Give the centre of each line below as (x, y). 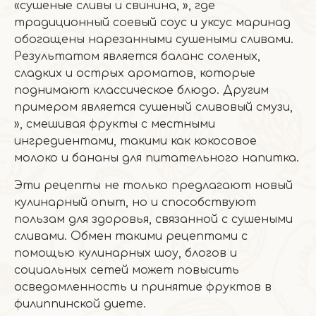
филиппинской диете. (80, 304)
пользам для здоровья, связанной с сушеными (153, 219)
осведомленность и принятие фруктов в (143, 287)
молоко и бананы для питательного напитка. (157, 158)
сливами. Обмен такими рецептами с (131, 236)
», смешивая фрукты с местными (115, 124)
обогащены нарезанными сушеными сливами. (154, 39)
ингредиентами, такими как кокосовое (135, 141)
